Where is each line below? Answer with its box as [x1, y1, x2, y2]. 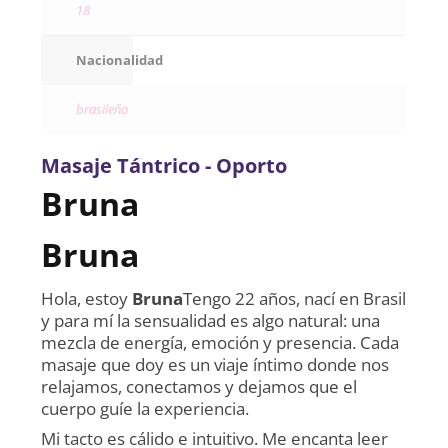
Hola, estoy [41, 286, 133, 310]
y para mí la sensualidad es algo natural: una [41, 308, 381, 332]
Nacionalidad [76, 50, 164, 69]
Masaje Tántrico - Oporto [41, 151, 288, 179]
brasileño [76, 99, 129, 118]
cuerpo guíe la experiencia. [41, 396, 250, 420]
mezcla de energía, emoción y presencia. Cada [41, 330, 400, 354]
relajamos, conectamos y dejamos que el [41, 374, 358, 398]
